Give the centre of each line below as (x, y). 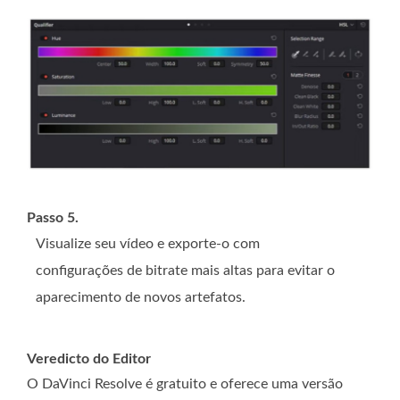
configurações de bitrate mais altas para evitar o (185, 270)
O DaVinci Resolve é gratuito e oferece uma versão (185, 383)
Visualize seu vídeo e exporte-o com (148, 243)
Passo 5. (53, 217)
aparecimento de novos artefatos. (141, 297)
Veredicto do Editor (89, 358)
